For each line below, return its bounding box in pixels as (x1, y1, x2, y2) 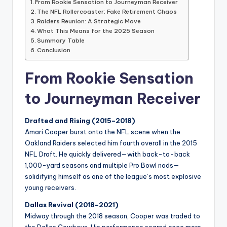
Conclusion (37, 46, 71, 54)
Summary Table (37, 36, 85, 45)
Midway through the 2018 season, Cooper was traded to (25, 212, 200, 220)
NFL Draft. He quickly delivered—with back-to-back (25, 150, 190, 159)
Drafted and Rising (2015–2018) (25, 117, 135, 125)
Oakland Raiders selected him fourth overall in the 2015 (25, 139, 197, 147)
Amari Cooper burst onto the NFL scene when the (25, 128, 180, 136)
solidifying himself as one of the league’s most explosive (25, 172, 201, 181)
